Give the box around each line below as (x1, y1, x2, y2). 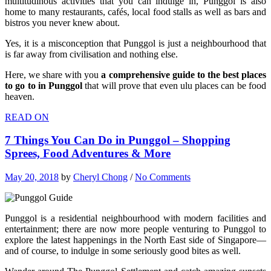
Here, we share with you (5, 69, 102, 80)
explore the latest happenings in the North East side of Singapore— (5, 235, 266, 246)
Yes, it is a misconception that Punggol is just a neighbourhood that (5, 38, 266, 48)
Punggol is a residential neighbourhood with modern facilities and (5, 213, 266, 224)
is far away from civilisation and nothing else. (5, 48, 178, 59)
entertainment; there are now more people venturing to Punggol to (5, 224, 266, 235)
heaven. (5, 91, 34, 102)
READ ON (5, 111, 49, 122)
